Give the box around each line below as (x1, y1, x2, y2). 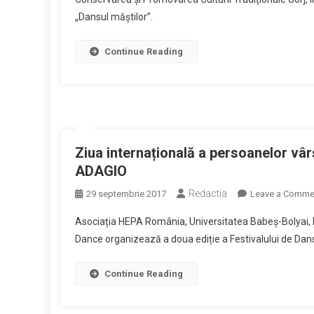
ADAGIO (75, 163, 127, 179)
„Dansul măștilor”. (75, 11, 153, 22)
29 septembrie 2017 (86, 189, 166, 199)
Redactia (189, 188, 227, 199)
